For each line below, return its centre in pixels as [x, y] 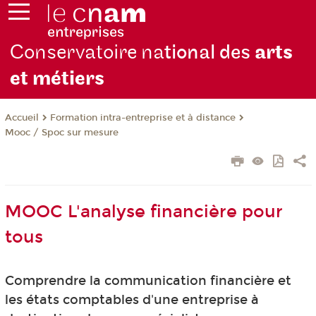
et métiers [57, 79]
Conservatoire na [87, 53]
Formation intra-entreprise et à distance [142, 118]
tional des [210, 53]
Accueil [22, 118]
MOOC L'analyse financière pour [144, 212]
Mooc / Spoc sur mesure [61, 133]
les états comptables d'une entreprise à [132, 300]
